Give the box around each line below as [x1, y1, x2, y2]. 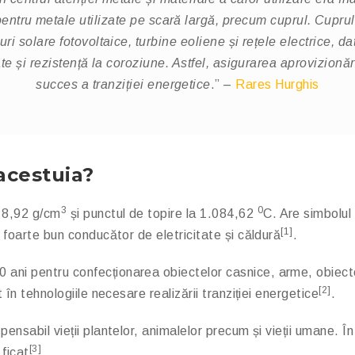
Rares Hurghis [235, 78, 319, 91]
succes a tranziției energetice [36, 78, 211, 91]
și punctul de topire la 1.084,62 [67, 207, 258, 220]
